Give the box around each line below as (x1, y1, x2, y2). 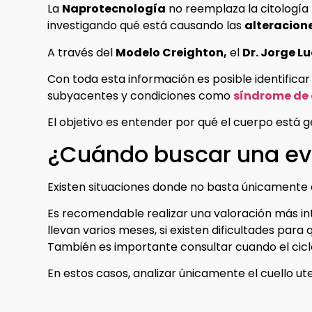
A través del (47, 44, 116, 61)
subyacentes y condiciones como (47, 87, 233, 104)
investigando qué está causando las (47, 17, 244, 34)
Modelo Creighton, (116, 44, 227, 61)
